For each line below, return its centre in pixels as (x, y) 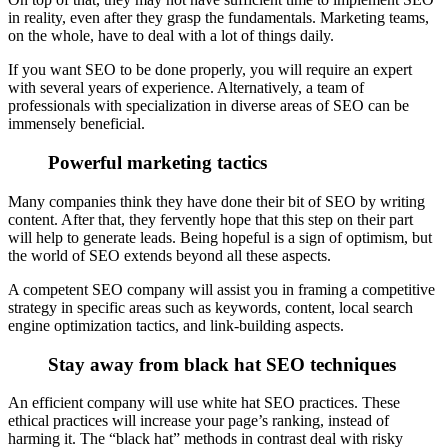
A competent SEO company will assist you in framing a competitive (221, 289)
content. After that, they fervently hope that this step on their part (210, 219)
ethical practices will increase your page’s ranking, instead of (198, 421)
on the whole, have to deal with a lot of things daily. (171, 36)
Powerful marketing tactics (157, 163)
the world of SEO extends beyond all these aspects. (169, 255)
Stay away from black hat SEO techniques (222, 364)
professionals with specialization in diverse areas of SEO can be (208, 106)
